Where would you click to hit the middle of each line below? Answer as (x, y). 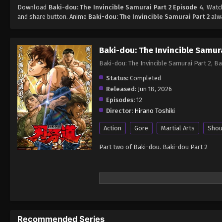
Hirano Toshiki (155, 111)
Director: (119, 111)
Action (112, 128)
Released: (121, 89)
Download (33, 7)
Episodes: (120, 100)
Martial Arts (178, 128)
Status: (117, 78)
